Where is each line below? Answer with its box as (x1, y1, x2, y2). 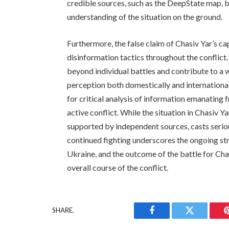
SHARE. (52, 206, 74, 215)
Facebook (151, 213, 187, 223)
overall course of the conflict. (67, 162, 169, 172)
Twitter (189, 213, 216, 223)
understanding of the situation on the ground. (67, 11, 223, 21)
